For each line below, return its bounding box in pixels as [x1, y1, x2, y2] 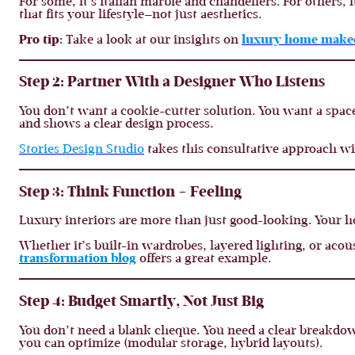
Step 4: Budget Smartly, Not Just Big [19, 295, 264, 311]
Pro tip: [19, 33, 63, 47]
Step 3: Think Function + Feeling [19, 185, 242, 200]
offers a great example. [136, 253, 271, 266]
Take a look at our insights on [63, 33, 242, 47]
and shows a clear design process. [19, 118, 213, 132]
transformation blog [19, 253, 136, 266]
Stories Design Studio [19, 143, 144, 157]
